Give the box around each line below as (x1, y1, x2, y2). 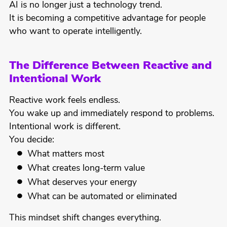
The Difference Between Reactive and (9, 60, 212, 72)
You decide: (9, 136, 54, 145)
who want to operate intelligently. (9, 27, 142, 36)
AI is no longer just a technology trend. (9, 1, 162, 10)
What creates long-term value (27, 164, 145, 173)
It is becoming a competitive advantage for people (9, 14, 206, 23)
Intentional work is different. (9, 123, 121, 132)
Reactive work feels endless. (9, 96, 120, 105)
